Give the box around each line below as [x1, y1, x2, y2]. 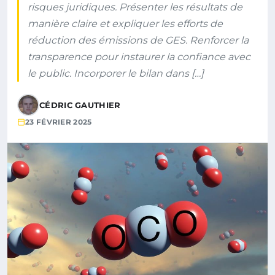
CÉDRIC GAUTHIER [39, 100, 121, 110]
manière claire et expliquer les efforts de [28, 18, 223, 29]
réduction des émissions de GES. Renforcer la [28, 34, 249, 46]
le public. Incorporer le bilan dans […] [28, 68, 204, 79]
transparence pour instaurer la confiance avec [28, 51, 250, 63]
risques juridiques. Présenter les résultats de [28, 1, 242, 13]
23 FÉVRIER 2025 [25, 117, 92, 126]
